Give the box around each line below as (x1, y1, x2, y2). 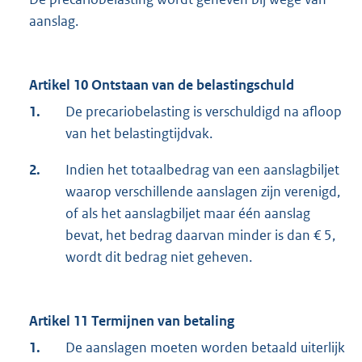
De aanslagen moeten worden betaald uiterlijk (65, 339, 345, 357)
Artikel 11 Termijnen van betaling (29, 312, 234, 330)
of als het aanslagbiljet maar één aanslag (65, 204, 310, 223)
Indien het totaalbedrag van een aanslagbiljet (65, 161, 339, 179)
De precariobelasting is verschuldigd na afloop (65, 103, 342, 121)
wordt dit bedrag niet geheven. (65, 248, 252, 267)
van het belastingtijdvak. (65, 124, 213, 143)
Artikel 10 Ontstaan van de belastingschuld (29, 76, 294, 95)
